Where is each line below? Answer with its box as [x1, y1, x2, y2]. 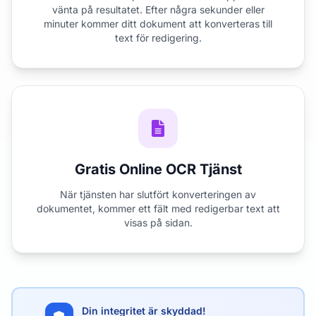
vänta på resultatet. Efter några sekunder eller [51, 4, 265, 16]
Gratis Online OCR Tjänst [74, 161, 242, 178]
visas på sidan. [123, 217, 193, 229]
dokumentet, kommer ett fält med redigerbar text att [36, 202, 280, 214]
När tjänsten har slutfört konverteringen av [60, 188, 256, 200]
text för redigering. [114, 32, 202, 44]
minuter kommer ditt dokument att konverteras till [44, 18, 272, 30]
